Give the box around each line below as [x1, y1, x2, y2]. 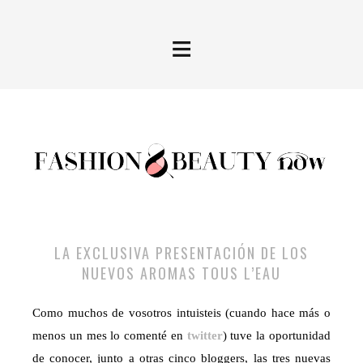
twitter [186, 329, 223, 343]
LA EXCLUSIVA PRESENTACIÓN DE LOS [54, 242, 309, 264]
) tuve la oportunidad [222, 329, 331, 343]
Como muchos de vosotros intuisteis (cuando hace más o [32, 306, 331, 320]
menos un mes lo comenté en [32, 329, 187, 343]
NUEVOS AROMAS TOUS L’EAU [82, 263, 281, 284]
